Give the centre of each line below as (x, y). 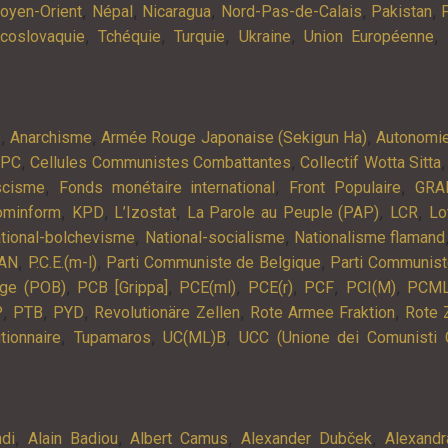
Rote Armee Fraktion (322, 312)
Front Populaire (345, 187)
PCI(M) (370, 287)
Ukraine (264, 36)
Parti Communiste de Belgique (213, 262)
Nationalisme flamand (369, 237)
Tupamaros (112, 337)
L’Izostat (145, 212)
